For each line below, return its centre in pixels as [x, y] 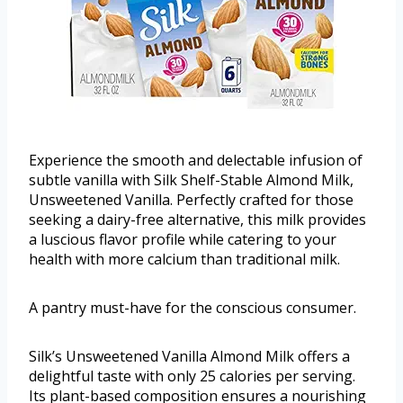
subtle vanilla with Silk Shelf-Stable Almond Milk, [191, 179]
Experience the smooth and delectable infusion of [196, 160]
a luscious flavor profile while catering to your [183, 239]
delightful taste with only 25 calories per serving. [192, 376]
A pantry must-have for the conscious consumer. [193, 307]
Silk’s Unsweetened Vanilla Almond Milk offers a [189, 356]
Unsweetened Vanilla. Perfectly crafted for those [191, 199]
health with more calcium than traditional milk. [184, 259]
